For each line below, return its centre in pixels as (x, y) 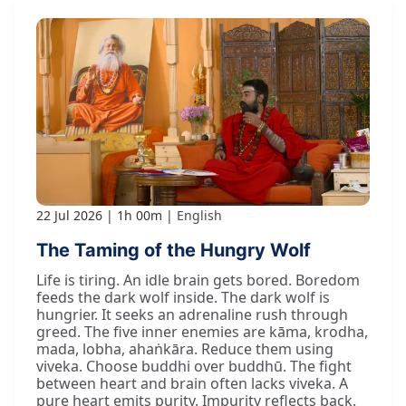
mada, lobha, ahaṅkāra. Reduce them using (185, 349)
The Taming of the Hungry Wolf (174, 251)
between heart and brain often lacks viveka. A (192, 384)
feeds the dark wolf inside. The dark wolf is (183, 298)
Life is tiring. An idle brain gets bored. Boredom (198, 280)
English (199, 216)
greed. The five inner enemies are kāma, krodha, (202, 332)
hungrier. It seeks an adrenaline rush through (192, 315)
